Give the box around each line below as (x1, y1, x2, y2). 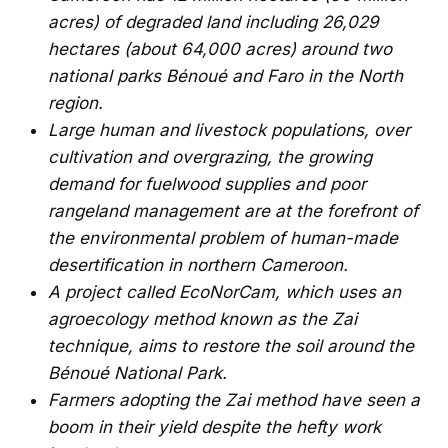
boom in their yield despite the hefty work (48, 416, 381, 437)
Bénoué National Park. (48, 362, 227, 383)
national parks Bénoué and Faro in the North (48, 65, 403, 86)
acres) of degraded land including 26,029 (48, 11, 379, 32)
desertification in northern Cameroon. (48, 254, 348, 275)
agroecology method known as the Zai (48, 308, 357, 329)
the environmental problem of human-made (48, 227, 398, 248)
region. (48, 92, 103, 113)
